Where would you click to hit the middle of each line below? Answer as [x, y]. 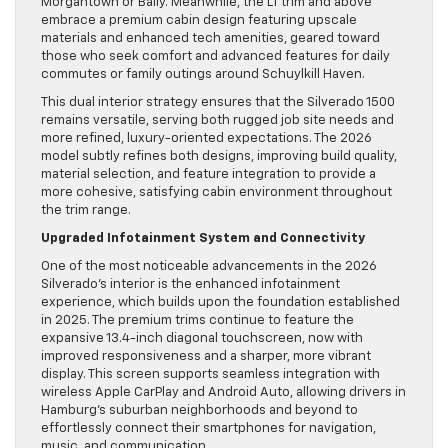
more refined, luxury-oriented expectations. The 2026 [206, 139]
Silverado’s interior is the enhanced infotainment [190, 285]
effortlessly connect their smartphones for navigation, [208, 429]
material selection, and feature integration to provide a [208, 175]
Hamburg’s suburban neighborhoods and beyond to [199, 411]
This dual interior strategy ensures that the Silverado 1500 [218, 103]
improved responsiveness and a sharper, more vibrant [206, 357]
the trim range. [86, 211]
